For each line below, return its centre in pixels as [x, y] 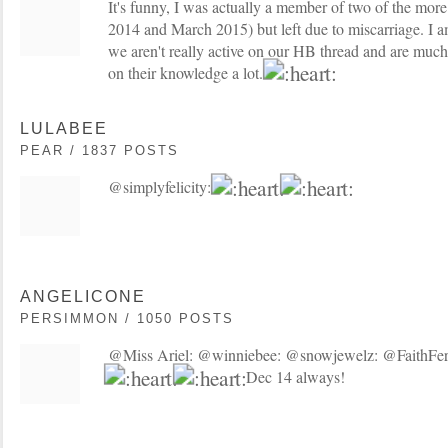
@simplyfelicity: [161, 187]
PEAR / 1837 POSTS [99, 151]
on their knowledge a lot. [187, 72]
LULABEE [64, 129]
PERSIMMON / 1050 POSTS [127, 319]
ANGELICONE [83, 297]
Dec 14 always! [293, 377]
